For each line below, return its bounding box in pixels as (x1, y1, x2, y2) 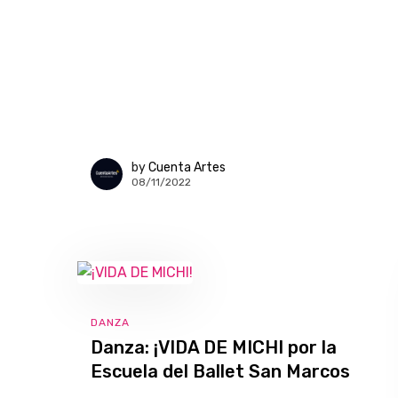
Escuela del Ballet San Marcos (91, 361, 350, 382)
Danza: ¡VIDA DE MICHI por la (91, 337, 337, 358)
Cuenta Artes (148, 159, 226, 175)
